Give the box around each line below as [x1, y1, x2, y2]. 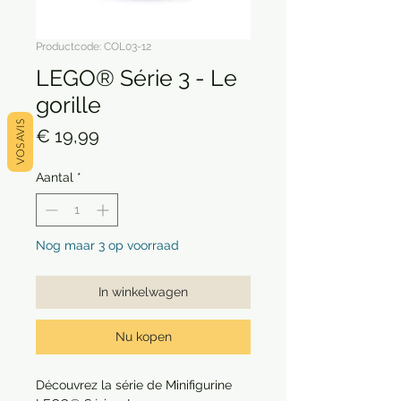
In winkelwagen [98, 285, 188, 299]
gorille [36, 91, 101, 118]
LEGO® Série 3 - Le [36, 64, 237, 91]
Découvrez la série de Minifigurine [36, 378, 232, 392]
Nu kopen [115, 329, 172, 344]
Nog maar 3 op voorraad [36, 238, 179, 252]
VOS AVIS [13, 119, 27, 165]
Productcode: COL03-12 [36, 40, 151, 53]
